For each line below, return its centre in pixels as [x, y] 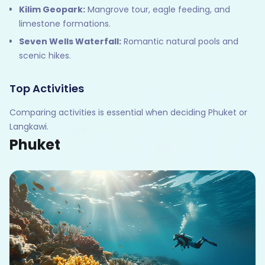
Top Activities [47, 88]
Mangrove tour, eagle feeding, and [158, 9]
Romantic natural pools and [180, 41]
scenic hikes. [45, 55]
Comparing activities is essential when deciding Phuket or [128, 112]
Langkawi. [29, 126]
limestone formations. [65, 23]
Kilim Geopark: [52, 9]
